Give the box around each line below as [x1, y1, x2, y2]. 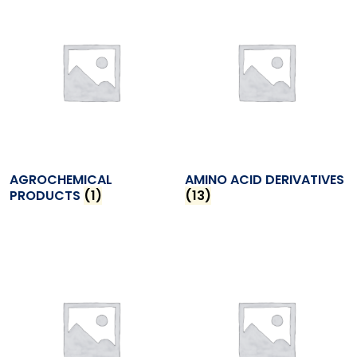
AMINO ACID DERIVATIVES [185, 170, 345, 189]
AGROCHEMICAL [10, 170, 112, 189]
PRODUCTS [10, 186, 84, 205]
